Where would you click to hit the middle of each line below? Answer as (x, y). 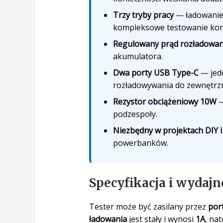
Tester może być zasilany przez (148, 206)
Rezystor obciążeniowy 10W (165, 101)
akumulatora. (138, 56)
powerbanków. (140, 143)
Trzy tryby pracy (143, 15)
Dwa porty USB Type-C (156, 72)
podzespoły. (135, 114)
